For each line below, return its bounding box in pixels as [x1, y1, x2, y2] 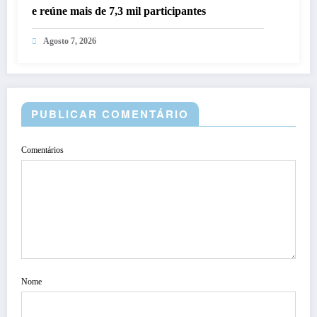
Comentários [21, 144, 64, 155]
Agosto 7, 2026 [43, 35, 96, 46]
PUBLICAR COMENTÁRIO [31, 105, 189, 122]
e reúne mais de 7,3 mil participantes [32, 4, 206, 17]
